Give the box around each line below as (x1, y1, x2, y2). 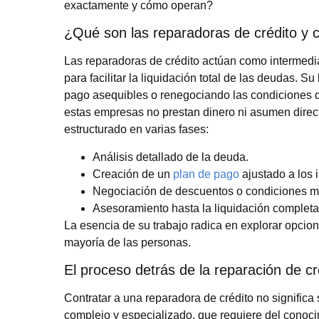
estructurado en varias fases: (64, 123, 209, 136)
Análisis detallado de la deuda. (93, 150, 249, 163)
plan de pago (173, 167, 239, 180)
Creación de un (93, 167, 173, 180)
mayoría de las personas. (64, 236, 191, 249)
